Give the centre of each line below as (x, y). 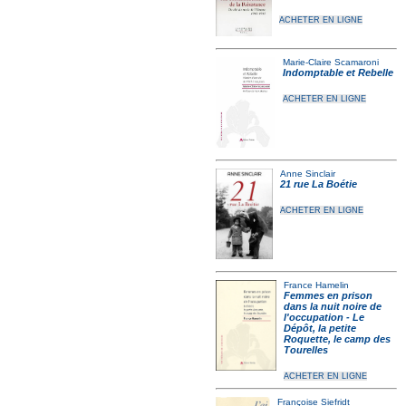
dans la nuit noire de (333, 306)
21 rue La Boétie (319, 184)
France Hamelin (317, 285)
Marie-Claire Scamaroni (331, 62)
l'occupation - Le (324, 317)
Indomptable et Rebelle (338, 72)
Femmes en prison (329, 295)
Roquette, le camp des (338, 339)
